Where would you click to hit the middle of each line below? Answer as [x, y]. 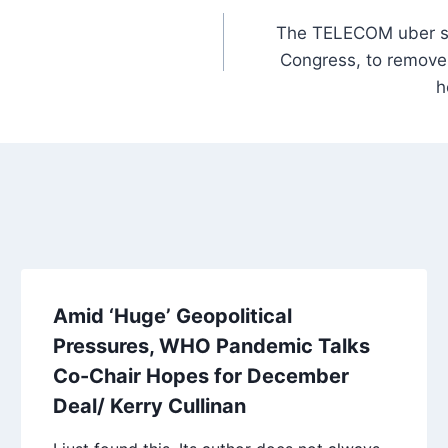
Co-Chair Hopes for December [201, 375]
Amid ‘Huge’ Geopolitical [173, 315]
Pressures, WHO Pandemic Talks [212, 345]
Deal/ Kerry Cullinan [150, 405]
